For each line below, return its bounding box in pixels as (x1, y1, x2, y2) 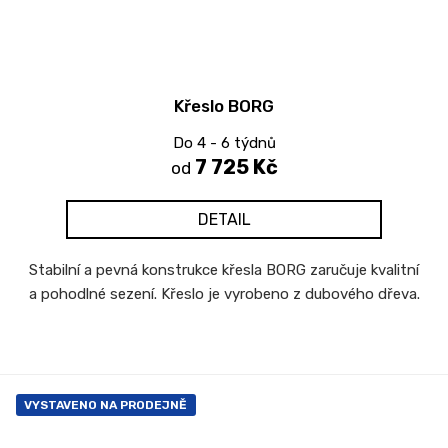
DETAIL (197, 209, 251, 229)
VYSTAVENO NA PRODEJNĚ (24, 397, 187, 412)
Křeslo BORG (174, 95, 274, 116)
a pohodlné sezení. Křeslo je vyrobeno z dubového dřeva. (28, 284, 420, 303)
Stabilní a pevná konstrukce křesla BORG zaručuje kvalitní (29, 260, 419, 279)
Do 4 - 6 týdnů (172, 133, 276, 152)
